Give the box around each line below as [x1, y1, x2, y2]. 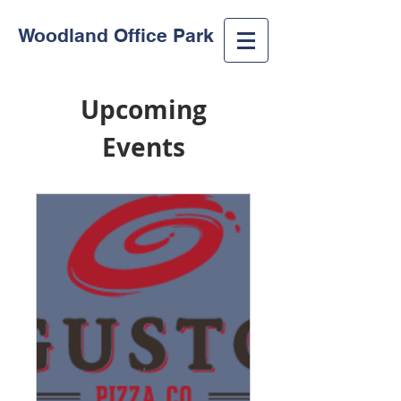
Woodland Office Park [18, 24, 214, 47]
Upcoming [80, 92, 207, 127]
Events [101, 130, 185, 165]
